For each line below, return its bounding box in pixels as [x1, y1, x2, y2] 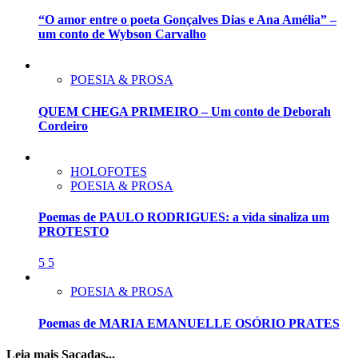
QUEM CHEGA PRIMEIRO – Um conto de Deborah [38, 104, 331, 118]
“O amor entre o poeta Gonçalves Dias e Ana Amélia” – [38, 12, 336, 26]
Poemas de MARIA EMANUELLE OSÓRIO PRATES [38, 316, 340, 330]
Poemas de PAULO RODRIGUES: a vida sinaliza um [38, 210, 329, 225]
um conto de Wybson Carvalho [38, 26, 206, 41]
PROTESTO [38, 225, 109, 239]
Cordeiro [38, 118, 88, 133]
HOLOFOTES [70, 164, 147, 178]
